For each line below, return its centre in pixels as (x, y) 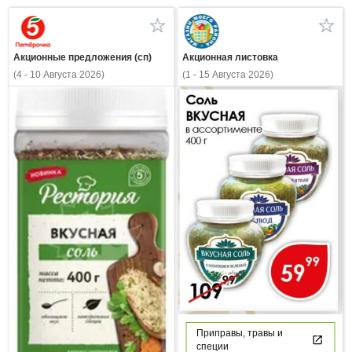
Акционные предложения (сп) (82, 58)
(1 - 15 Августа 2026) (227, 75)
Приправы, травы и (239, 333)
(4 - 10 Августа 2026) (59, 75)
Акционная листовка (230, 58)
